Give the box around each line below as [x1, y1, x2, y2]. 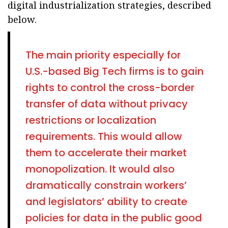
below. [8, 13, 37, 25]
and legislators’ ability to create [25, 194, 187, 209]
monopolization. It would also [25, 162, 175, 176]
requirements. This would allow [25, 129, 182, 144]
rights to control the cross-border [25, 80, 194, 95]
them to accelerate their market [25, 146, 187, 160]
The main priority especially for [25, 48, 181, 62]
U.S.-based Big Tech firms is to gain [25, 64, 204, 78]
